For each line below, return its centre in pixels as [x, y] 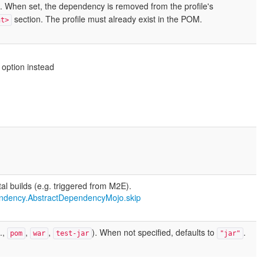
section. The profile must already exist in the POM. [107, 19]
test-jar [72, 233]
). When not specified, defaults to [154, 232]
